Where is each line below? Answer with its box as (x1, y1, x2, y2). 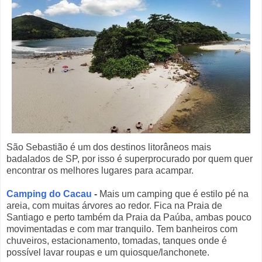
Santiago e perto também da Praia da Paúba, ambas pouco (6, 212, 251, 223)
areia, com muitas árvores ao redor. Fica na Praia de (6, 201, 222, 211)
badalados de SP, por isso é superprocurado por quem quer (6, 154, 253, 164)
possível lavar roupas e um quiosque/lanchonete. (6, 247, 209, 258)
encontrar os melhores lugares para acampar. (6, 166, 194, 176)
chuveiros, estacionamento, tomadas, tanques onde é (6, 236, 227, 246)
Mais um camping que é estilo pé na (97, 189, 249, 199)
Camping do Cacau (6, 189, 92, 199)
